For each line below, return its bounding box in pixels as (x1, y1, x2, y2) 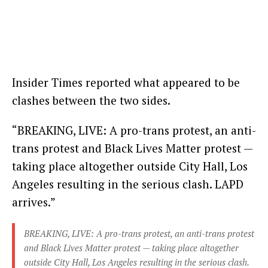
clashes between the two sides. (12, 92, 170, 108)
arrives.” (12, 194, 56, 209)
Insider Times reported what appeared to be (12, 74, 240, 90)
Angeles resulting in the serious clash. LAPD (12, 176, 243, 191)
